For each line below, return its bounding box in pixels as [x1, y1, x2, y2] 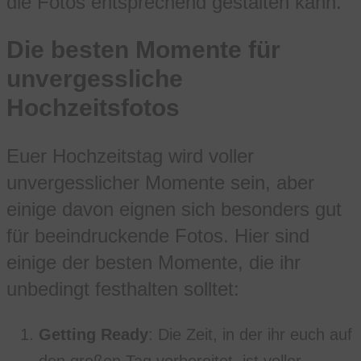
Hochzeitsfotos [6, 94, 180, 122]
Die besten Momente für [6, 36, 280, 64]
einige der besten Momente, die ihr [6, 251, 301, 274]
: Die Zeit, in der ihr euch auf [148, 326, 352, 344]
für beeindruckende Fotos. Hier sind [6, 225, 309, 247]
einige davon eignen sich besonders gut [6, 198, 342, 221]
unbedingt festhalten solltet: [6, 278, 239, 301]
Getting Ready [39, 326, 148, 344]
